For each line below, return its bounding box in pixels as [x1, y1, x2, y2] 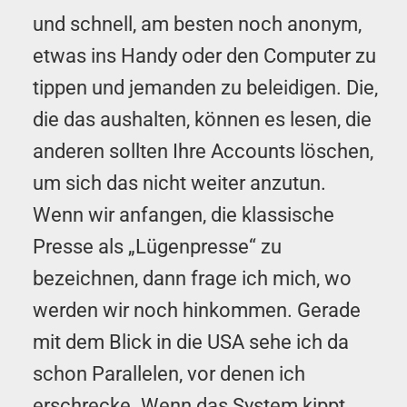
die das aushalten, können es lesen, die [33, 107, 372, 131]
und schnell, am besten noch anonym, [33, 12, 362, 35]
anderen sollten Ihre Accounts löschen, [33, 139, 373, 163]
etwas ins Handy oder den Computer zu [33, 44, 376, 67]
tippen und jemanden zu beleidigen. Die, [33, 75, 378, 99]
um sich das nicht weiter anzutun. [33, 171, 326, 194]
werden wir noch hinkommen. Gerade [33, 298, 361, 322]
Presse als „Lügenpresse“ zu [33, 234, 282, 258]
